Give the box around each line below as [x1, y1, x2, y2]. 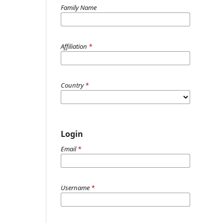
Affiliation [61, 41, 89, 51]
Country [61, 80, 85, 90]
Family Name [61, 2, 97, 12]
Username [61, 183, 91, 192]
